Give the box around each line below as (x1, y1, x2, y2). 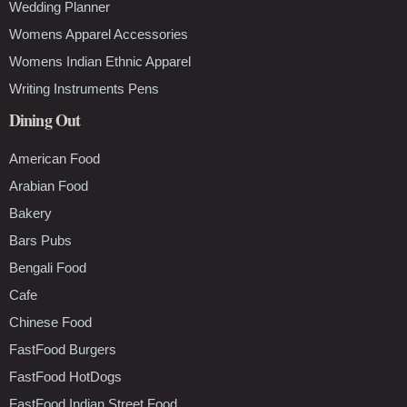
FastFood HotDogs (9, 368, 122, 384)
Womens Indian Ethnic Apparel (9, 53, 191, 69)
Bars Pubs (9, 232, 72, 248)
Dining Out (9, 107, 80, 132)
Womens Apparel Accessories (9, 25, 188, 42)
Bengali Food (9, 259, 86, 275)
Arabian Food (9, 177, 88, 194)
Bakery (9, 204, 52, 221)
